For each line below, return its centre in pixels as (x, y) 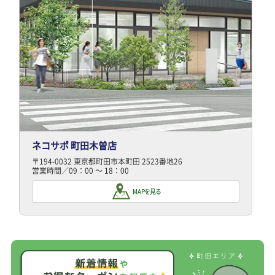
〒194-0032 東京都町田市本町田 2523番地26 (107, 162)
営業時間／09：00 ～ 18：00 (81, 171)
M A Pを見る (147, 191)
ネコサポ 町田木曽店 (75, 146)
